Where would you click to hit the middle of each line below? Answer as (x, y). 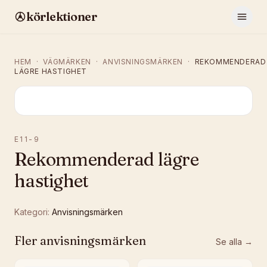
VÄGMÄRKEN (67, 62)
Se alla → (234, 242)
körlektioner (61, 16)
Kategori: (32, 212)
